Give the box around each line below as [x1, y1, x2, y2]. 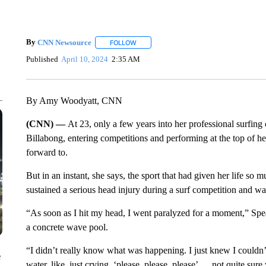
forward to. [26, 147, 68, 157]
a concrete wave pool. [26, 222, 108, 232]
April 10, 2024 [61, 54, 109, 64]
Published [26, 54, 58, 64]
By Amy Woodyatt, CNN [26, 96, 122, 106]
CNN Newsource [37, 37, 91, 47]
